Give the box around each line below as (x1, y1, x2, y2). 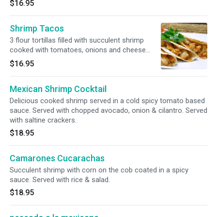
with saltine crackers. (10, 116, 77, 124)
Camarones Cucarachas (10, 153, 105, 163)
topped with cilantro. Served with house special (10, 55, 159, 64)
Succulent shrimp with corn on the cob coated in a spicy (10, 166, 188, 174)
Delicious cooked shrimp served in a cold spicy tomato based (10, 96, 205, 105)
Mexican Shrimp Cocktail (10, 84, 107, 94)
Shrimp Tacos (10, 23, 64, 33)
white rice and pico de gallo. (10, 65, 97, 74)
